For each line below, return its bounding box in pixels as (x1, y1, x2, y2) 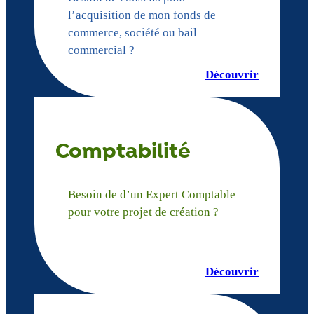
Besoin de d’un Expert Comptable (67, 187, 235, 201)
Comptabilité (55, 137, 191, 165)
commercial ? (67, 43, 135, 57)
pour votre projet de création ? (67, 205, 219, 219)
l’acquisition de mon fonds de (67, 8, 216, 22)
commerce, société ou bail (67, 25, 197, 39)
